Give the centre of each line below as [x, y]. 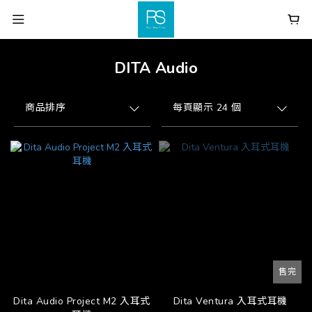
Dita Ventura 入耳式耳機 [230, 301]
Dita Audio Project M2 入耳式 [82, 301]
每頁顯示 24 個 [207, 108]
